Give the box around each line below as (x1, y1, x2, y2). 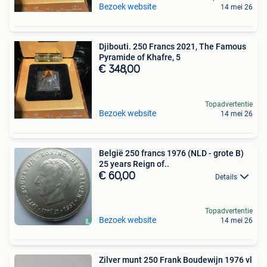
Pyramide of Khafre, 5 (99, 52, 181, 62)
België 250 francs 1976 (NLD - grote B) (99, 148, 244, 158)
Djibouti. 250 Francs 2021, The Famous (99, 42, 246, 51)
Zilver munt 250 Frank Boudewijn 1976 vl (99, 255, 252, 265)
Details (215, 173, 237, 181)
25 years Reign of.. (99, 159, 169, 169)
